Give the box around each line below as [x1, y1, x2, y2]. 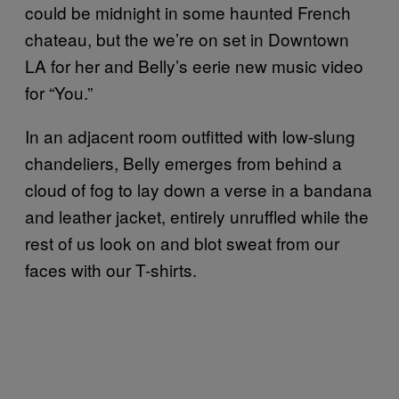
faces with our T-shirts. [25, 257, 197, 281]
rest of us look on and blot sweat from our [25, 231, 339, 255]
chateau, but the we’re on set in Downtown [25, 27, 349, 51]
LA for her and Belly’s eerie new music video [25, 53, 363, 77]
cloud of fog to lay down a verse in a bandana [25, 177, 372, 201]
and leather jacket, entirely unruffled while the [25, 204, 369, 228]
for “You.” [25, 80, 93, 104]
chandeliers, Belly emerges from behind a [25, 151, 342, 175]
